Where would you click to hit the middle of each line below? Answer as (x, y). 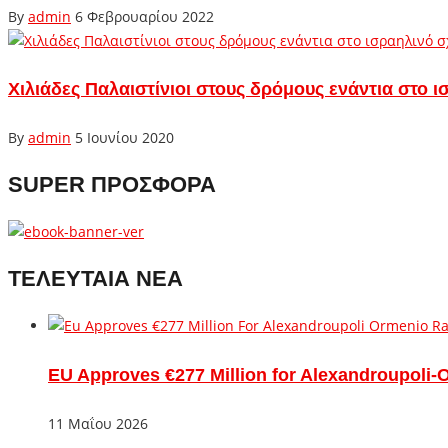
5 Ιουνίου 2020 (124, 138)
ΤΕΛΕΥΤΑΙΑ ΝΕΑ (95, 279)
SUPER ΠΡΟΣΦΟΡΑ (112, 185)
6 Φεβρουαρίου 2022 (144, 16)
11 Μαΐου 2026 (98, 424)
